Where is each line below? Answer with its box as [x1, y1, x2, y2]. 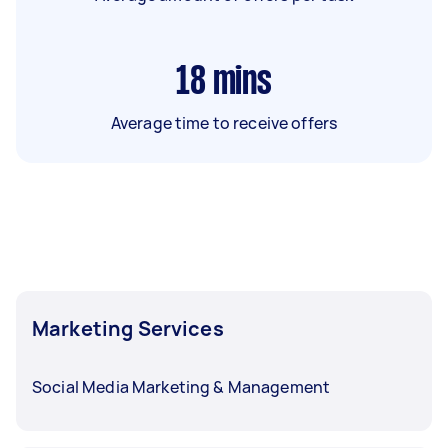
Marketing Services [32, 315, 224, 342]
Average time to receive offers [110, 112, 338, 134]
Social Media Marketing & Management [32, 376, 331, 398]
